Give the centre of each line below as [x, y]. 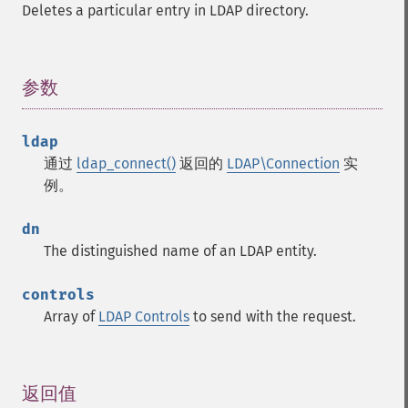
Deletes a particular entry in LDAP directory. [165, 10]
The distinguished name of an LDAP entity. [180, 251]
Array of [71, 316]
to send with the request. [273, 316]
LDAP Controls [144, 316]
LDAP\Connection [283, 163]
